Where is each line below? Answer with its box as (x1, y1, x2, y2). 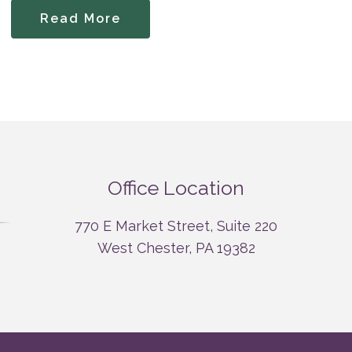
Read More (40, 10, 121, 26)
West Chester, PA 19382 (97, 240, 255, 256)
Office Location (108, 176, 244, 200)
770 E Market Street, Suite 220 (75, 218, 277, 234)
